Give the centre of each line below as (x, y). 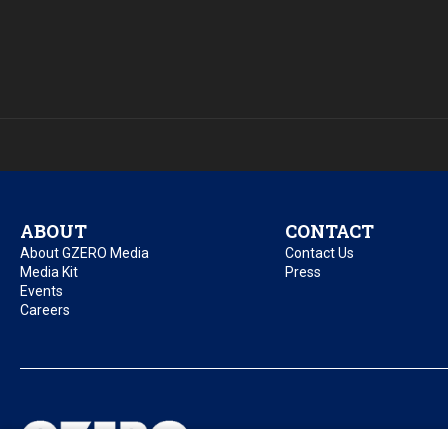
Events (41, 291)
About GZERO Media (84, 253)
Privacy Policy (304, 438)
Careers (45, 310)
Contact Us (319, 253)
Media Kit (49, 272)
